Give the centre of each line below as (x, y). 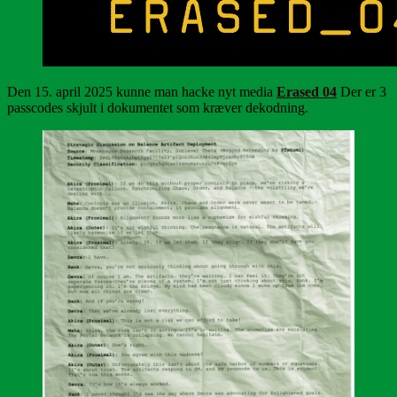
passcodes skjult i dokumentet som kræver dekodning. (158, 107)
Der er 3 (362, 91)
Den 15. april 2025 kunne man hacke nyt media (142, 91)
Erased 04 (307, 91)
